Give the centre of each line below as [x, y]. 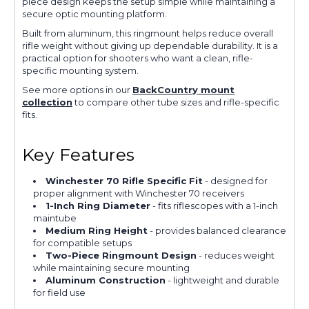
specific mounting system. [80, 71]
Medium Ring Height [97, 230]
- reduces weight [236, 255]
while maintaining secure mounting [112, 267]
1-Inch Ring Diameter [98, 205]
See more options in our [77, 90]
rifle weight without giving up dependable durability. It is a [150, 46]
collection [47, 102]
